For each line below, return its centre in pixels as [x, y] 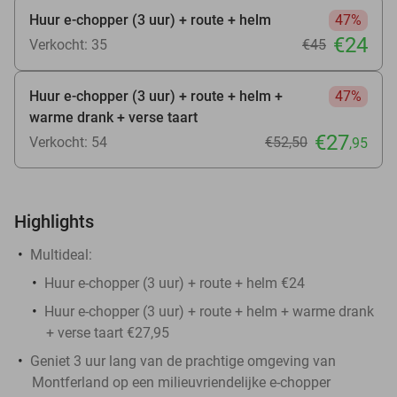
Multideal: [61, 254]
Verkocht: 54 [68, 142]
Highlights [54, 221]
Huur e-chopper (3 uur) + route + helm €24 [175, 283]
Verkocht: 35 [68, 44]
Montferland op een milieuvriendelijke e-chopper [181, 382]
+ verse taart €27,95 [108, 332]
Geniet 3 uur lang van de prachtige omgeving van [183, 361]
